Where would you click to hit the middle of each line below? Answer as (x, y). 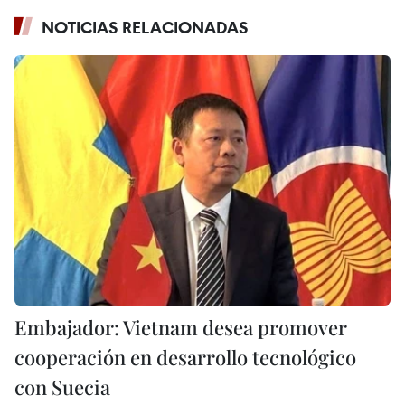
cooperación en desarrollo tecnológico (185, 358)
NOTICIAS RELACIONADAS (145, 28)
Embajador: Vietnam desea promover (181, 328)
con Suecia (62, 387)
